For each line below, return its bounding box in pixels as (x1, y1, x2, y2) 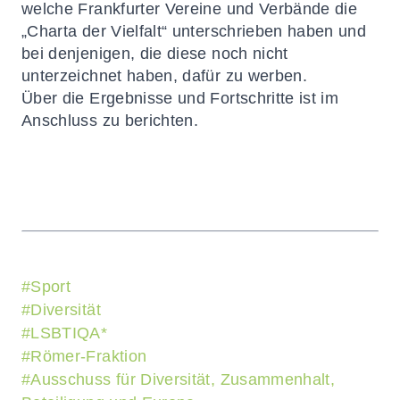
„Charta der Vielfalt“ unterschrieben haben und (21, 22, 367, 40)
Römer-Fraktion (30, 347, 147, 365)
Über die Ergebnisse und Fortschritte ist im (21, 89, 339, 107)
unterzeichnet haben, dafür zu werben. (21, 67, 308, 85)
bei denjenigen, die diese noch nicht (21, 45, 288, 62)
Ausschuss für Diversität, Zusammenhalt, (30, 371, 336, 388)
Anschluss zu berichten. (21, 112, 199, 129)
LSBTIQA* (30, 324, 108, 342)
